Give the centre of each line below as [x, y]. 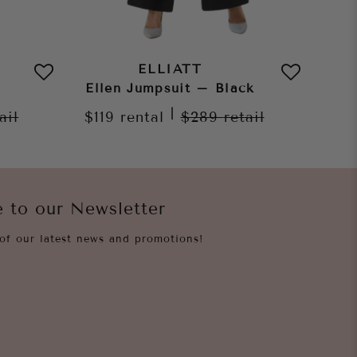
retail [244, 117]
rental [142, 117]
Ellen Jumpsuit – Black [170, 88]
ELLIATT [170, 69]
